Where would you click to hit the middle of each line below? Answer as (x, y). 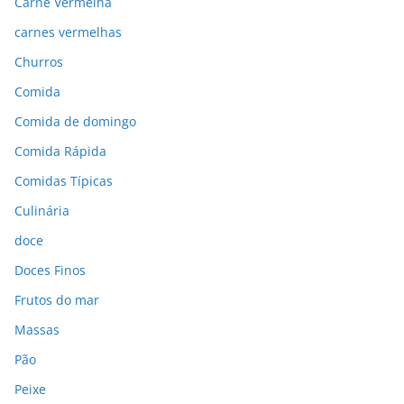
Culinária (42, 211)
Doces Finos (50, 271)
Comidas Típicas (64, 181)
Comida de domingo (75, 122)
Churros (39, 62)
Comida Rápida (60, 151)
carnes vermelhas (68, 32)
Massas (37, 330)
